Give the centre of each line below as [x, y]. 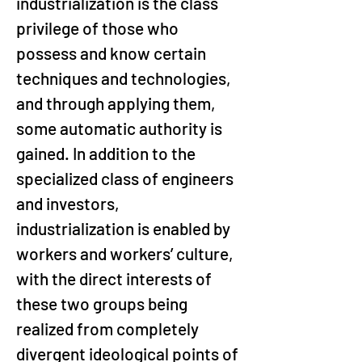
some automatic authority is [121, 128]
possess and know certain [113, 53]
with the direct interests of [116, 278]
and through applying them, [118, 103]
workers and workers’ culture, [126, 253]
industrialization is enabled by [125, 228]
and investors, [69, 203]
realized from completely [109, 328]
